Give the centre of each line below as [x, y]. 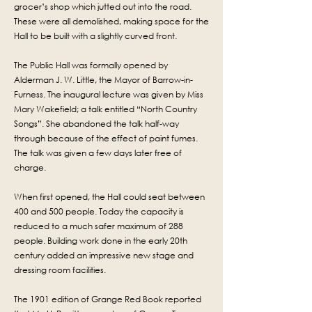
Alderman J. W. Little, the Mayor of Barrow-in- [103, 80]
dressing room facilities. [60, 270]
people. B [33, 241]
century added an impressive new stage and [104, 255]
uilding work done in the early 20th [120, 241]
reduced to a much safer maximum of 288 [99, 226]
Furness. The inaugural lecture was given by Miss [109, 94]
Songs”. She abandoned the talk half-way [96, 124]
